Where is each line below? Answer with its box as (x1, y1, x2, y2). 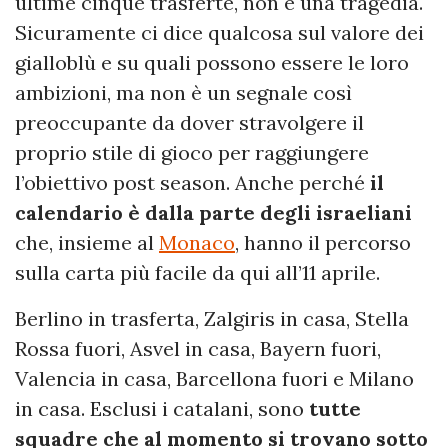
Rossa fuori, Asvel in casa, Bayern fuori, (15, 336, 381, 362)
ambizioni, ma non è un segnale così (15, 80, 352, 106)
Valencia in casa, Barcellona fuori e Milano (15, 366, 414, 392)
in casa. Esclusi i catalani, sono (15, 396, 309, 422)
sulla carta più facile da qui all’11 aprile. (15, 260, 380, 286)
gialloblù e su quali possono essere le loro (15, 50, 409, 76)
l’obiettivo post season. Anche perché (15, 170, 370, 196)
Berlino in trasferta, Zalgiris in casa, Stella (15, 306, 409, 332)
